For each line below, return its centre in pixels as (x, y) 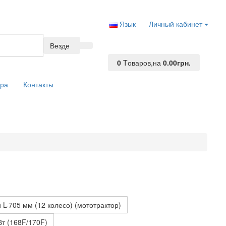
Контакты (38, 84)
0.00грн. (177, 63)
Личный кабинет (176, 24)
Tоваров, (138, 63)
